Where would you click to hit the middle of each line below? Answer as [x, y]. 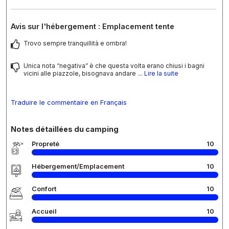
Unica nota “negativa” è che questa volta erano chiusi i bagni [114, 66]
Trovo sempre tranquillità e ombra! [75, 43]
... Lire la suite [158, 74]
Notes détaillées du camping [65, 129]
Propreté [45, 144]
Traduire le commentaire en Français [69, 103]
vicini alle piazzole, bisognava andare [80, 74]
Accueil [44, 212]
